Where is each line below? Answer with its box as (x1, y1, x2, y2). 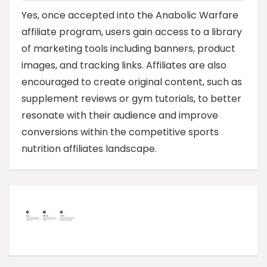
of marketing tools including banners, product (21, 42, 235, 56)
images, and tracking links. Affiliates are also (21, 58, 226, 73)
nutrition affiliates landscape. (21, 142, 157, 156)
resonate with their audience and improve (21, 108, 218, 123)
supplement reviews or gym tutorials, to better (21, 92, 241, 106)
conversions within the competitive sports (21, 125, 219, 139)
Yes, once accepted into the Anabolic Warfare (21, 8, 238, 23)
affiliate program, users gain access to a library (21, 25, 242, 39)
